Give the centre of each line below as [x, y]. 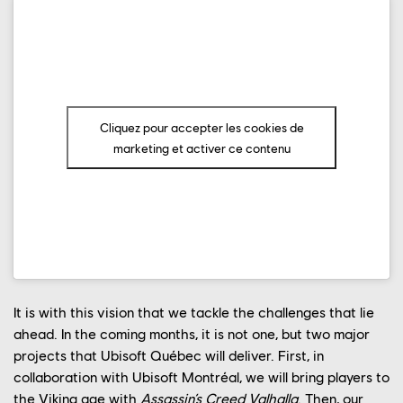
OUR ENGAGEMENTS [201, 28]
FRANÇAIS [113, 155]
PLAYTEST [112, 136]
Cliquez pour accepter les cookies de [201, 127]
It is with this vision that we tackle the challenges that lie [194, 312]
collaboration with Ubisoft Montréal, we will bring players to [201, 377]
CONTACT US [129, 104]
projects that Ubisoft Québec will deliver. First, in [169, 355]
